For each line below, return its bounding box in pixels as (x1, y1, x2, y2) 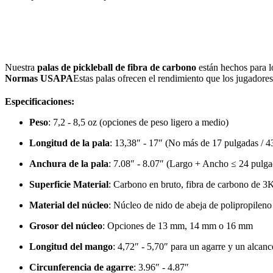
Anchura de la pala (29, 158, 108, 169)
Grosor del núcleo (29, 220, 102, 231)
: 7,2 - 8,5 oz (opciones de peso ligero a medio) (48, 116, 229, 127)
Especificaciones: (5, 96, 74, 107)
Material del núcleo (29, 199, 108, 210)
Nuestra (5, 62, 37, 73)
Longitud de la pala (29, 137, 110, 148)
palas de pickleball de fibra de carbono (37, 62, 196, 73)
